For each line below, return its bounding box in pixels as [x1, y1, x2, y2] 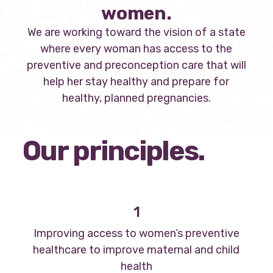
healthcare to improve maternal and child [33, 243, 240, 257]
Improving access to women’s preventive [33, 226, 239, 240]
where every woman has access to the [40, 42, 233, 56]
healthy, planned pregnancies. [62, 91, 211, 105]
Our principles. [23, 135, 205, 168]
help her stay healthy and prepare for [43, 75, 230, 89]
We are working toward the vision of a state [27, 26, 246, 40]
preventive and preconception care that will [26, 58, 246, 73]
